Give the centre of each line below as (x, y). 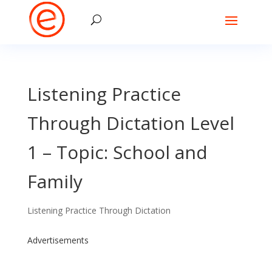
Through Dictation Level (131, 123)
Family (55, 181)
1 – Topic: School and (117, 152)
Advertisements (58, 240)
